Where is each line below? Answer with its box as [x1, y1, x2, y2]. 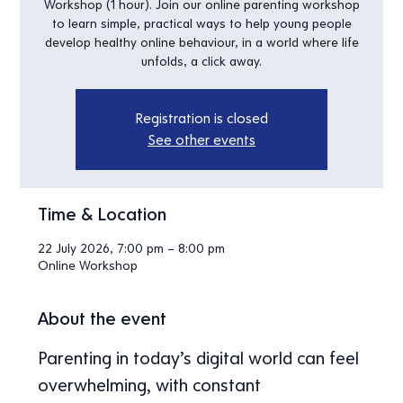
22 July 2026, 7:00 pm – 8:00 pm [38, 241, 226, 257]
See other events [148, 131, 255, 149]
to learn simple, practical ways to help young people [51, 16, 352, 32]
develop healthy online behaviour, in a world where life [44, 35, 359, 51]
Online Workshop [38, 258, 139, 274]
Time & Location [38, 203, 167, 226]
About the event [38, 308, 167, 330]
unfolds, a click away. [141, 54, 262, 70]
